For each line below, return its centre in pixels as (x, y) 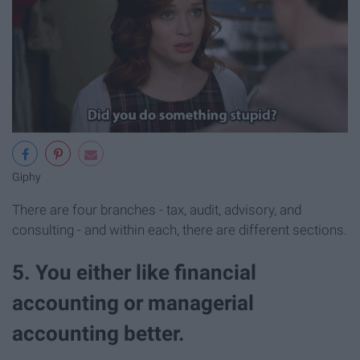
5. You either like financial (134, 273)
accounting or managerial (133, 303)
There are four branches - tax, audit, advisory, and (157, 210)
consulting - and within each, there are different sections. (180, 230)
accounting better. (98, 334)
